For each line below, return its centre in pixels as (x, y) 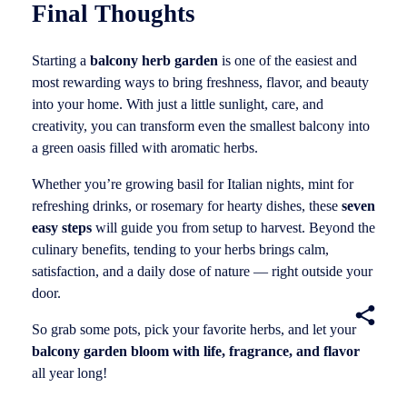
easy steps (62, 228)
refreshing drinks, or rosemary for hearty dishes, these (187, 206)
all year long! (69, 373)
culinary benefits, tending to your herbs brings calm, (180, 250)
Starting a (61, 61)
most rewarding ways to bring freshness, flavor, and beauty (200, 83)
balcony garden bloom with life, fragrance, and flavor (196, 352)
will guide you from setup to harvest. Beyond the (233, 228)
